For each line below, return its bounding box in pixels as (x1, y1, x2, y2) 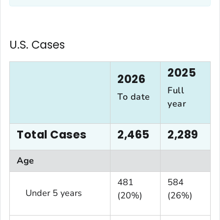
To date (117, 90, 150, 103)
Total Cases (17, 126, 87, 142)
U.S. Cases (9, 36, 65, 53)
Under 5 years (17, 187, 82, 199)
